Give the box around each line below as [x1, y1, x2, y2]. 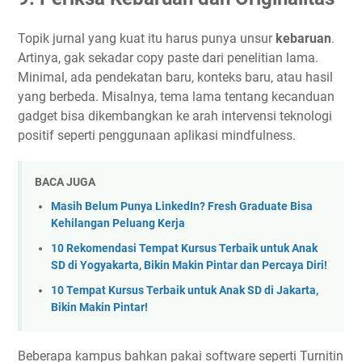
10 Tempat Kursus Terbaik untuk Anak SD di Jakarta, [51, 283, 318, 297]
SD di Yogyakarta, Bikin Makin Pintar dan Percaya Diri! [51, 258, 327, 272]
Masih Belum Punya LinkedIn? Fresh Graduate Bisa [51, 200, 313, 214]
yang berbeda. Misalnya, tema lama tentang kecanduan [18, 88, 335, 104]
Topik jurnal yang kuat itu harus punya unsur [18, 30, 276, 46]
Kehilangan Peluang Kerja [51, 217, 185, 231]
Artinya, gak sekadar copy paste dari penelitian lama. [18, 49, 318, 65]
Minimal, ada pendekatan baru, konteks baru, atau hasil [18, 69, 333, 85]
